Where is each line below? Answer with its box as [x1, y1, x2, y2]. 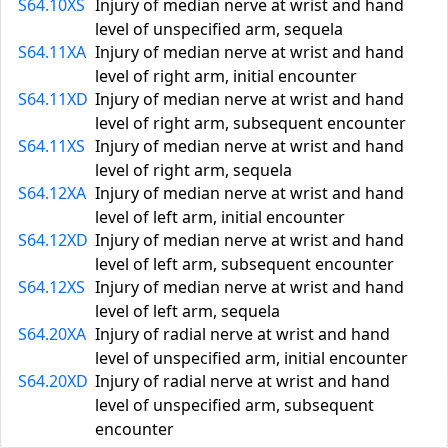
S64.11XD [18, 88, 88, 110]
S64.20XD [18, 370, 88, 392]
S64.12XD [18, 229, 88, 251]
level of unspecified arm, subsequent [95, 394, 374, 416]
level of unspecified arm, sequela [95, 18, 343, 40]
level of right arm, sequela [95, 159, 292, 181]
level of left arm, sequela [95, 300, 280, 322]
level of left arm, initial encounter [95, 206, 345, 228]
